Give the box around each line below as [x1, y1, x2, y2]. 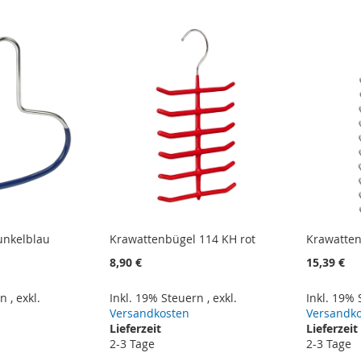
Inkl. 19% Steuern [110, 289, 208, 305]
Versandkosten [110, 305, 190, 321]
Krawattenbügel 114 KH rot [110, 230, 256, 247]
